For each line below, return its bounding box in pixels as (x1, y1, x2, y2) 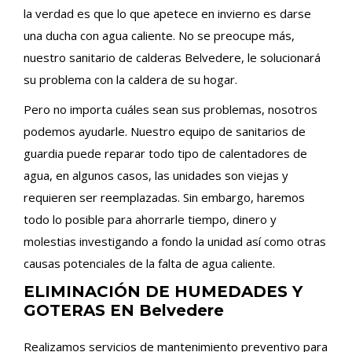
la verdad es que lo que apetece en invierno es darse (24, 5, 311, 21)
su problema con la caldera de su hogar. (24, 71, 237, 87)
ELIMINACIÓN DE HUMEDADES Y (24, 282, 302, 301)
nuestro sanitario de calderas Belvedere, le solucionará (24, 49, 321, 65)
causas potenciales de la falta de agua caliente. (24, 255, 275, 271)
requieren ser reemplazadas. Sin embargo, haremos (24, 189, 305, 205)
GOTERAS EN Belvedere (24, 301, 224, 320)
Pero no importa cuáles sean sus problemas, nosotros (24, 101, 317, 117)
